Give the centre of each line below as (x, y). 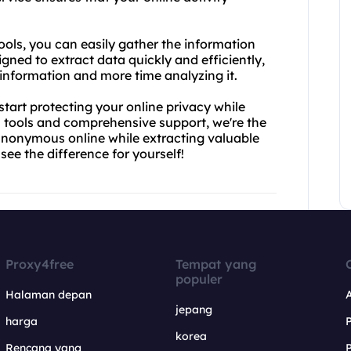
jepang (194, 309)
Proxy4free (40, 264)
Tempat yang (216, 264)
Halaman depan (49, 295)
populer (199, 279)
